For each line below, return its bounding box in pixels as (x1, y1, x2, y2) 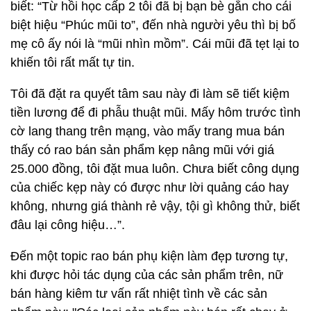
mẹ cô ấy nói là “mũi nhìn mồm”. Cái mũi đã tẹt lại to (10, 37, 299, 51)
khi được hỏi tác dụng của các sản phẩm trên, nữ (10, 268, 283, 282)
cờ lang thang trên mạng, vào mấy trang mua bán (10, 124, 285, 138)
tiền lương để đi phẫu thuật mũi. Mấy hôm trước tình (10, 106, 301, 119)
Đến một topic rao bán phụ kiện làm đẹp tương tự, (10, 249, 288, 263)
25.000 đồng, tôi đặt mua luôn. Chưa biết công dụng (10, 162, 299, 176)
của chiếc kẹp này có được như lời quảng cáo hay (10, 180, 289, 194)
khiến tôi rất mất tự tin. (10, 56, 135, 69)
